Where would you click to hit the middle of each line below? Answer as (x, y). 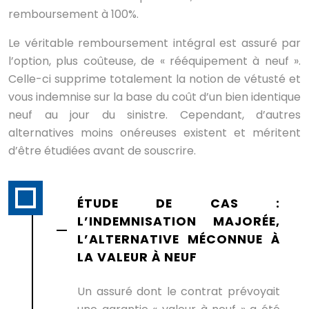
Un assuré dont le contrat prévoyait (179, 292)
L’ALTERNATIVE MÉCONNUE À (178, 240)
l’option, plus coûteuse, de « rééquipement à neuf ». (154, 61)
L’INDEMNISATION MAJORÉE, (178, 222)
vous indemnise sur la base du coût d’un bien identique (154, 97)
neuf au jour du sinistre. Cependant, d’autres (154, 115)
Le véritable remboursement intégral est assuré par (154, 43)
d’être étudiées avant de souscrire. (102, 151)
